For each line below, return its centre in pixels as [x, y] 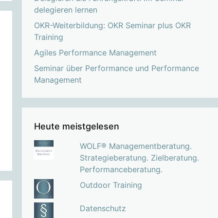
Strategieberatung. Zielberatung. [139, 157]
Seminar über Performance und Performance [116, 68]
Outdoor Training [111, 185]
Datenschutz [103, 208]
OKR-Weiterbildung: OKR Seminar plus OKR [112, 25]
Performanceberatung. [121, 169]
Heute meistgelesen [76, 126]
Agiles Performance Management [95, 52]
